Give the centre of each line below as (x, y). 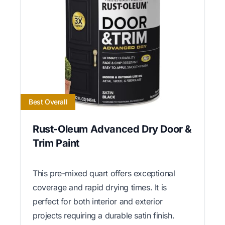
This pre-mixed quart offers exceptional (104, 174)
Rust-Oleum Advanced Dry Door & (112, 129)
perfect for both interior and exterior (98, 202)
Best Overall (48, 102)
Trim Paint (56, 143)
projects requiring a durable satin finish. (104, 216)
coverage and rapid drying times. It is (100, 188)
